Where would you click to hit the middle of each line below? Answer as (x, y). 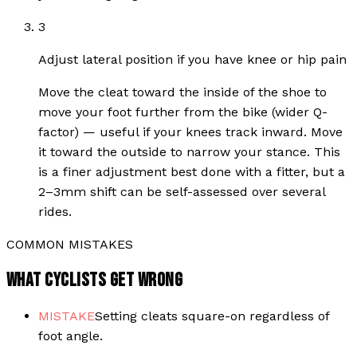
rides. (55, 211)
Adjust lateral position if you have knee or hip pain (192, 59)
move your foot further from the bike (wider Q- (183, 112)
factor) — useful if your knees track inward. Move (190, 131)
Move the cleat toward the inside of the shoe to (182, 92)
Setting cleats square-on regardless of (212, 316)
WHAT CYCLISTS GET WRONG (95, 280)
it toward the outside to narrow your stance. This (189, 151)
